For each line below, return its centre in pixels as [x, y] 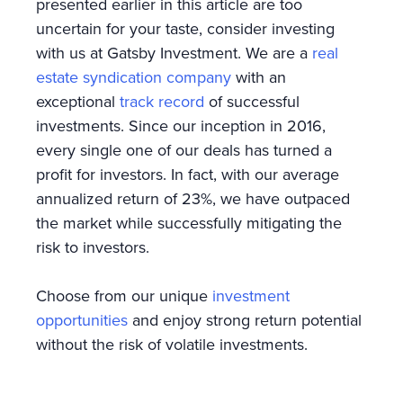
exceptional [78, 101]
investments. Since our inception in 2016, [181, 125]
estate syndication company [134, 76]
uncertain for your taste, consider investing [185, 28]
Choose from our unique [124, 295]
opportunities [82, 319]
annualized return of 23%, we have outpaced [193, 198]
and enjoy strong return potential [245, 319]
